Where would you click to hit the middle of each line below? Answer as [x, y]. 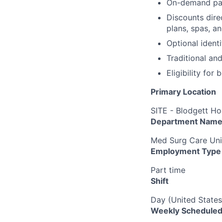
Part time [168, 170]
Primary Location [183, 91]
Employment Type [186, 151]
